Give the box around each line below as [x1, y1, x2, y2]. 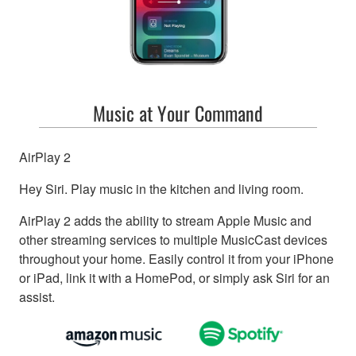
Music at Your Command [93, 98, 263, 127]
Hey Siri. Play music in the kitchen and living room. [19, 179, 304, 198]
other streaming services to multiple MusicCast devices [19, 230, 327, 249]
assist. [19, 287, 55, 306]
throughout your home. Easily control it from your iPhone [19, 249, 334, 268]
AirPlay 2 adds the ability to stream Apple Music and [19, 211, 311, 230]
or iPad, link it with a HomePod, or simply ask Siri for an [19, 268, 330, 287]
